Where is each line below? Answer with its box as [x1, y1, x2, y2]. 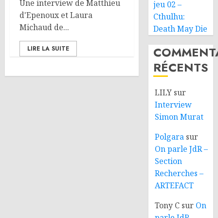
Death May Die [153, 23, 208, 34]
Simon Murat [155, 111, 204, 122]
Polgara [155, 131, 184, 142]
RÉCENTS [153, 59, 209, 76]
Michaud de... [19, 22, 69, 33]
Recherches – [155, 168, 204, 179]
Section [155, 156, 182, 166]
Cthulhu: [153, 11, 185, 22]
